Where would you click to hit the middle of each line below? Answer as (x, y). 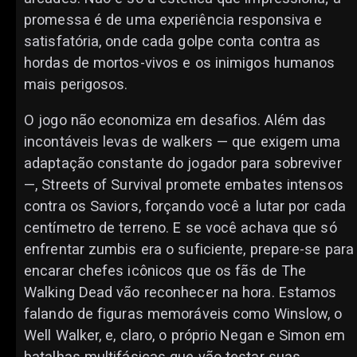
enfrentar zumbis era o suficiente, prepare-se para (189, 249)
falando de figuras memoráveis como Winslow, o (183, 314)
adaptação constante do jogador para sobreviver (183, 163)
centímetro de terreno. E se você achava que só (180, 228)
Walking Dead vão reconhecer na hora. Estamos (180, 292)
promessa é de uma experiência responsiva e (173, 20)
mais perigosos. (76, 84)
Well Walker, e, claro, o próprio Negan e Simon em (184, 335)
